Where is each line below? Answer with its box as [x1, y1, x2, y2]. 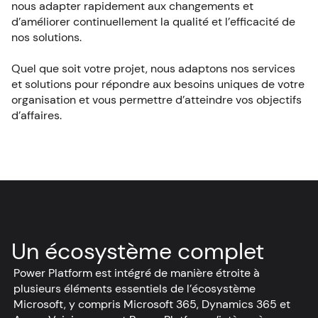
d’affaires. [11, 107, 62, 123]
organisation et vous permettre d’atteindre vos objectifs [11, 92, 302, 107]
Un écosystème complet [11, 236, 264, 266]
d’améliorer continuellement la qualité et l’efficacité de [11, 13, 295, 29]
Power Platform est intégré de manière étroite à [13, 265, 260, 280]
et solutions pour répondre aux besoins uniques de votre [11, 76, 305, 92]
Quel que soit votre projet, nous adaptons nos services [11, 60, 295, 76]
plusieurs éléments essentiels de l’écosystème [13, 280, 256, 296]
